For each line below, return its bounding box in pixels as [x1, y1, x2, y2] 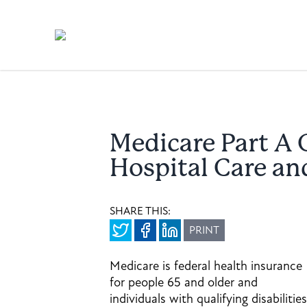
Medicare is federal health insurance [110, 258, 302, 273]
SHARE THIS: [110, 204, 171, 218]
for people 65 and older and [110, 275, 258, 290]
